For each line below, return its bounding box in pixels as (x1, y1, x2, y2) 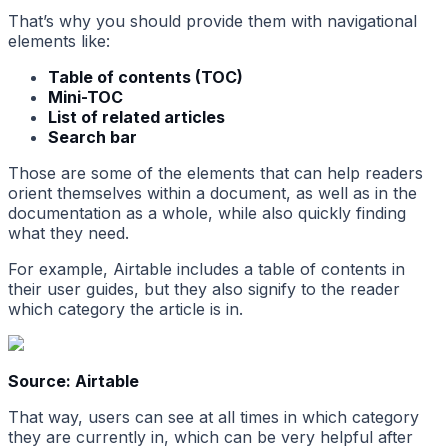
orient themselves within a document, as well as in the (8, 183, 417, 204)
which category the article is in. (8, 299, 243, 320)
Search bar (48, 127, 137, 148)
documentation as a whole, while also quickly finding (8, 203, 406, 224)
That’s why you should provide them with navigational (8, 11, 417, 32)
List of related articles (48, 107, 225, 128)
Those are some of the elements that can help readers (8, 163, 423, 184)
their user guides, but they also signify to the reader (8, 279, 400, 300)
